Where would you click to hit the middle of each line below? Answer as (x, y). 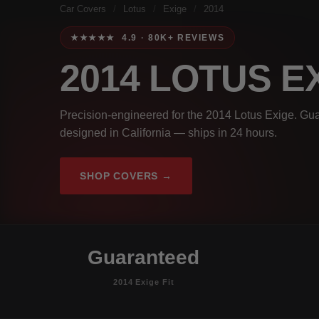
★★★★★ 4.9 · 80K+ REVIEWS (148, 37)
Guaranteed (144, 257)
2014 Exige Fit (144, 282)
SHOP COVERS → (126, 176)
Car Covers (83, 9)
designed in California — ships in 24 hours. (168, 132)
